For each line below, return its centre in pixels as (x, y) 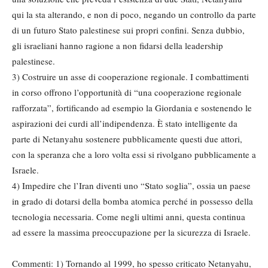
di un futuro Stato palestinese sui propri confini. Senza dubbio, (128, 30)
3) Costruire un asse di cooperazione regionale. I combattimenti (130, 77)
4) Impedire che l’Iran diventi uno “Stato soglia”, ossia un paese (131, 185)
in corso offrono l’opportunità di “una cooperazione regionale (127, 92)
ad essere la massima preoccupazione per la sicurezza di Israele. (131, 232)
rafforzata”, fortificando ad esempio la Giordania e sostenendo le (132, 108)
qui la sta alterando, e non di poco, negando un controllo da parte (134, 14)
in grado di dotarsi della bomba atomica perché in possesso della (133, 201)
